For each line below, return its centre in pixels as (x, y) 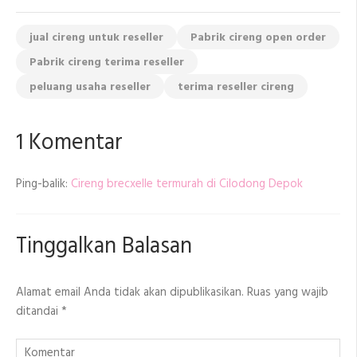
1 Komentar (69, 143)
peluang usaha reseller (90, 87)
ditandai (39, 311)
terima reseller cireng (236, 87)
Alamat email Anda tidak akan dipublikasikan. (130, 292)
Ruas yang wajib (288, 292)
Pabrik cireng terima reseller (107, 62)
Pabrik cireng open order (258, 37)
